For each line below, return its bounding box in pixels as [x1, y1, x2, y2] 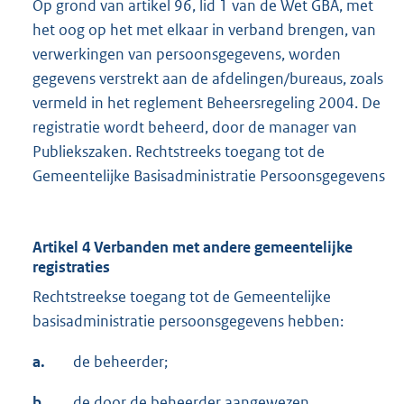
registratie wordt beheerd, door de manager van [32, 117, 357, 138]
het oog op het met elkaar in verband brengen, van [32, 20, 376, 41]
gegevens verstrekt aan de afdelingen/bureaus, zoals [32, 69, 383, 89]
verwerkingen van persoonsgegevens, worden [32, 44, 341, 65]
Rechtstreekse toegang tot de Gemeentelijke [32, 287, 331, 308]
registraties [32, 257, 110, 278]
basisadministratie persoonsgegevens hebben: [32, 311, 344, 332]
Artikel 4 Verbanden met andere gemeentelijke [32, 237, 353, 258]
